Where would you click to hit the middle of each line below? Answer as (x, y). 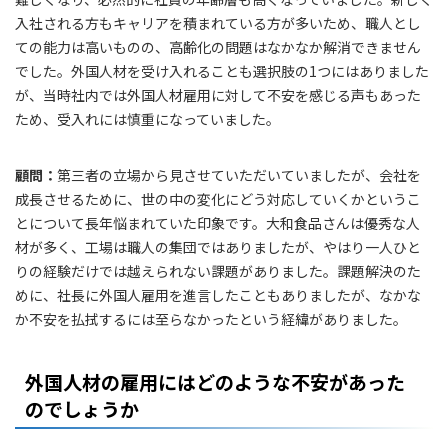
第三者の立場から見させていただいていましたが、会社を (239, 175)
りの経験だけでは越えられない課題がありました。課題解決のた (218, 271)
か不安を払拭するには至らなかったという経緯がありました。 (211, 319)
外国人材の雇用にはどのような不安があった (215, 381)
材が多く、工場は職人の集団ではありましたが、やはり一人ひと (218, 247)
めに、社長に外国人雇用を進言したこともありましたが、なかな (218, 295)
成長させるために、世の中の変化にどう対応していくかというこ (218, 199)
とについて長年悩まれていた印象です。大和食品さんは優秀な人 (217, 223)
